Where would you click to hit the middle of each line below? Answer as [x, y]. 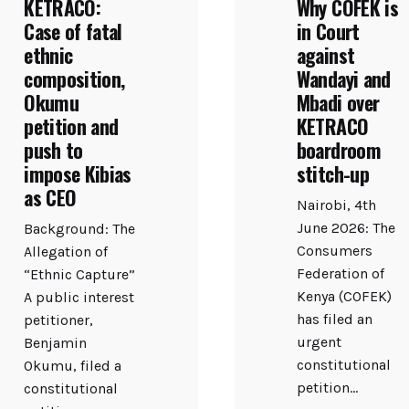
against [325, 54]
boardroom [338, 149]
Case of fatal [73, 31]
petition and [71, 126]
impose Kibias [78, 173]
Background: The [80, 229]
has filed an [334, 320]
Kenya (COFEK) [344, 297]
